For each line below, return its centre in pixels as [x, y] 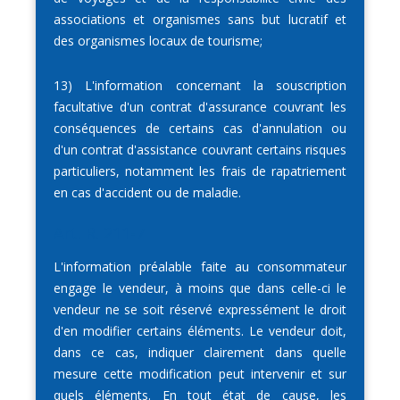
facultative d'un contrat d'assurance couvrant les [200, 107]
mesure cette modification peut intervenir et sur [200, 374]
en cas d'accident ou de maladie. [147, 193]
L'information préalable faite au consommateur [200, 267]
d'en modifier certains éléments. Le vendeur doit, [200, 331]
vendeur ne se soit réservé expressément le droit [200, 310]
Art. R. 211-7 [99, 233]
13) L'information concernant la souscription [200, 86]
